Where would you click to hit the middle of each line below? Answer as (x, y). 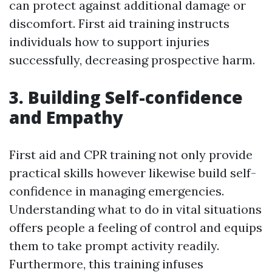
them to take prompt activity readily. (114, 246)
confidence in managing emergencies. (117, 191)
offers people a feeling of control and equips (136, 227)
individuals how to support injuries (109, 42)
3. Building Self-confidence (126, 97)
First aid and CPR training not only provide (131, 155)
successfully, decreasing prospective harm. (132, 60)
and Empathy (66, 117)
